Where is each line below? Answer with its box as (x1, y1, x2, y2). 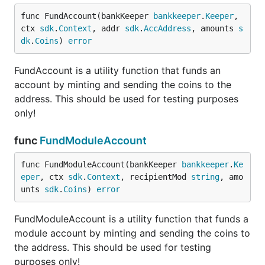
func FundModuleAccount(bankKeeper (21, 160, 182, 169)
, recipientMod (120, 172, 191, 182)
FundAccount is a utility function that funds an (14, 64, 221, 76)
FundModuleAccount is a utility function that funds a (14, 213, 248, 225)
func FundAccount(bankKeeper (21, 11, 153, 21)
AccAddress (144, 24, 191, 33)
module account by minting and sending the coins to (14, 227, 250, 239)
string (191, 172, 219, 182)
